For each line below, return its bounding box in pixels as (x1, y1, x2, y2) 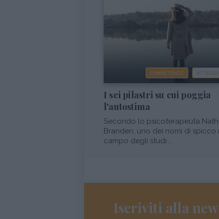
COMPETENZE (150, 70, 184, 76)
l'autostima (104, 101, 151, 113)
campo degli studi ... (104, 136, 173, 146)
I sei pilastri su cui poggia (104, 89, 211, 101)
